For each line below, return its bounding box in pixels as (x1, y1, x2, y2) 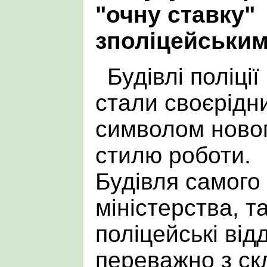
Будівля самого (95, 168, 260, 194)
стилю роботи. (95, 142, 251, 168)
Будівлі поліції (107, 63, 259, 89)
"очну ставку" (95, 1, 255, 27)
